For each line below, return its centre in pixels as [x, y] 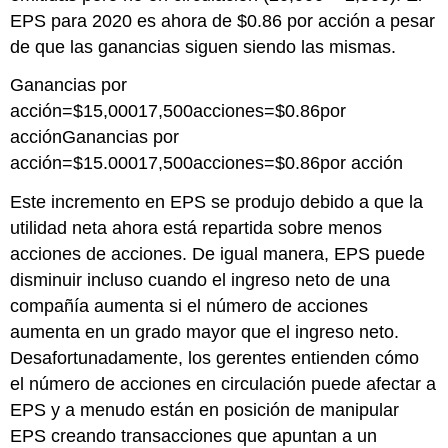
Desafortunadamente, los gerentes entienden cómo [215, 358]
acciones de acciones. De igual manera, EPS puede [218, 254]
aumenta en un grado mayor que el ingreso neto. [205, 332]
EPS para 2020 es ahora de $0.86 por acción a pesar [223, 20]
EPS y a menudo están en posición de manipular [205, 410]
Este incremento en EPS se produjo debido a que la [217, 202]
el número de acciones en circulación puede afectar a [223, 384]
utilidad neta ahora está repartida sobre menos [196, 228]
